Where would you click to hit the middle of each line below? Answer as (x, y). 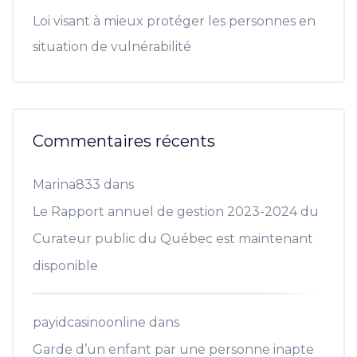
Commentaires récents (124, 141)
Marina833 (67, 184)
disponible (65, 265)
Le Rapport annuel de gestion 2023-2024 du (176, 211)
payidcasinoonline (89, 322)
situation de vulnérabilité (112, 46)
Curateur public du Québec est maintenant (173, 238)
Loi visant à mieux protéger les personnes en (174, 21)
